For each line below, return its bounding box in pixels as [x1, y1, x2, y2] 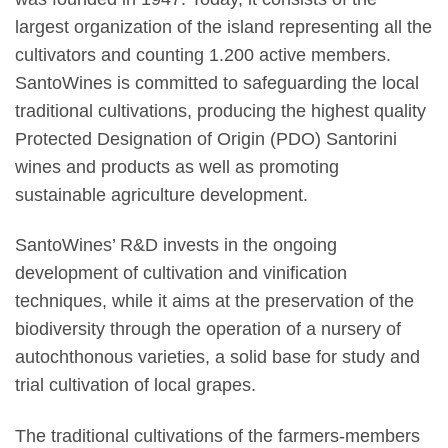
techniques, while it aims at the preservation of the [15, 291, 414, 312]
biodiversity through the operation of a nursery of [15, 319, 401, 340]
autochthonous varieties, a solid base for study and [15, 347, 420, 368]
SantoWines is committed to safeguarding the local [15, 72, 419, 93]
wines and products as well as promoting [15, 156, 339, 177]
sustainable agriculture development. [15, 184, 308, 205]
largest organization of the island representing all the [15, 16, 432, 37]
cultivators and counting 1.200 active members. [15, 44, 391, 65]
